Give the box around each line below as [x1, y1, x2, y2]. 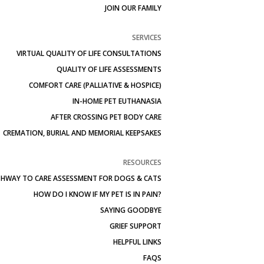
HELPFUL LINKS [113, 237, 161, 247]
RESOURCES [123, 157, 161, 167]
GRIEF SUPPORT [110, 221, 161, 231]
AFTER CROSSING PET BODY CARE [51, 112, 161, 122]
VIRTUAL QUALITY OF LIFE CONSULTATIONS [16, 48, 161, 58]
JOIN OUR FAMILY [105, 3, 161, 13]
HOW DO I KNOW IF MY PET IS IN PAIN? [34, 189, 161, 199]
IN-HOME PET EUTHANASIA [72, 96, 161, 106]
